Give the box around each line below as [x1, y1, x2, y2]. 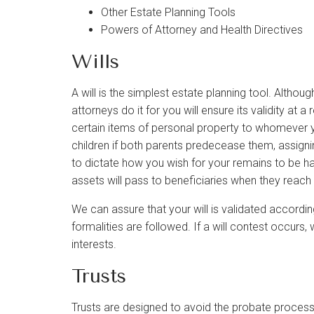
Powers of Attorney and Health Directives [101, 23, 303, 36]
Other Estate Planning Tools [101, 6, 235, 19]
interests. [71, 238, 116, 251]
